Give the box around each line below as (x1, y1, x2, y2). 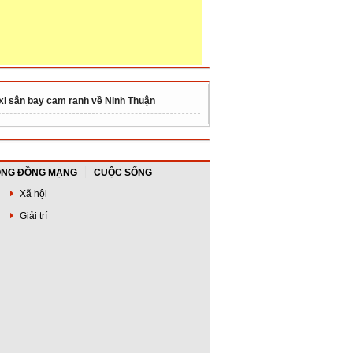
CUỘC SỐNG (94, 167, 152, 178)
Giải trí (17, 210, 48, 221)
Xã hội (17, 188, 48, 199)
